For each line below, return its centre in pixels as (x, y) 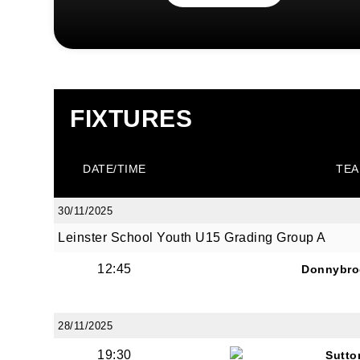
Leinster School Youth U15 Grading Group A (192, 237)
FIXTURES (131, 119)
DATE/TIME (115, 169)
